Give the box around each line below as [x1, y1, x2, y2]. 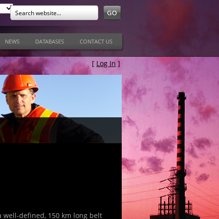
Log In [96, 59, 116, 68]
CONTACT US [80, 38, 112, 45]
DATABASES [35, 38, 64, 45]
